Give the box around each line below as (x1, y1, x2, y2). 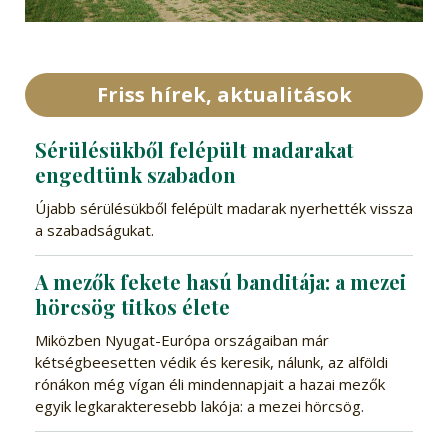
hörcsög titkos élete (34, 293, 230, 321)
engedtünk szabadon (34, 161, 236, 189)
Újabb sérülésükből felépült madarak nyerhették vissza (34, 198, 413, 219)
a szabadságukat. (34, 220, 154, 241)
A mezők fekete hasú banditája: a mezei (34, 268, 406, 296)
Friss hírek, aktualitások (96, 81, 352, 109)
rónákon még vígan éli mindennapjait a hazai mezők (34, 374, 385, 395)
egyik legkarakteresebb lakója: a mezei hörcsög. (34, 396, 364, 417)
